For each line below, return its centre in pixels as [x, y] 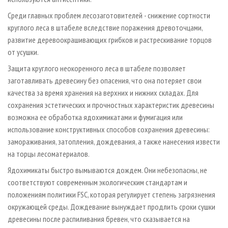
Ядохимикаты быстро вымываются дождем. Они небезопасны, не [107, 170]
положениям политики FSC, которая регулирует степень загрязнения [111, 195]
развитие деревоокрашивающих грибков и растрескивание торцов [110, 40]
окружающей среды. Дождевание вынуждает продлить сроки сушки [111, 207]
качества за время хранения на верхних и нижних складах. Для [103, 93]
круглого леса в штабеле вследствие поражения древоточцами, [105, 28]
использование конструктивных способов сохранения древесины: [109, 130]
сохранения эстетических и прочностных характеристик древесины [111, 105]
